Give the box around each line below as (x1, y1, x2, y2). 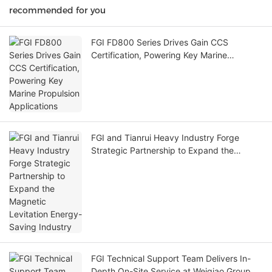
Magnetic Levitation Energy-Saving (91, 158, 231, 169)
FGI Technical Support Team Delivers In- (91, 253, 251, 264)
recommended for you (9, 5, 106, 16)
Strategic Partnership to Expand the (91, 145, 234, 156)
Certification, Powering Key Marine (91, 50, 227, 61)
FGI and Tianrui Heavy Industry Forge (91, 132, 239, 143)
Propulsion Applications (91, 63, 183, 73)
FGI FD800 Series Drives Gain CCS (91, 37, 228, 48)
